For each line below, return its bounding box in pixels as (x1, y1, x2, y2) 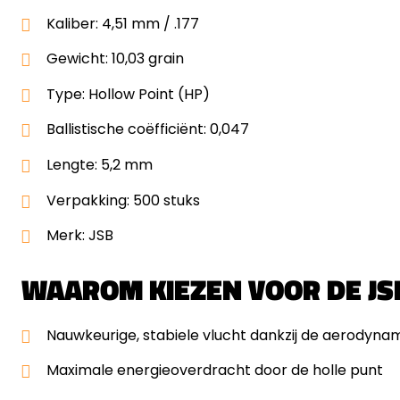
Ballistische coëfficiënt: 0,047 (46, 119, 249, 140)
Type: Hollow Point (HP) (46, 83, 210, 104)
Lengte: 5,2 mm (46, 154, 153, 175)
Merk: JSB (46, 225, 113, 246)
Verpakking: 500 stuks (46, 189, 200, 211)
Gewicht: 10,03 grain (46, 48, 184, 70)
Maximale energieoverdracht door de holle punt (46, 360, 383, 381)
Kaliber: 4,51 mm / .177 (46, 12, 199, 34)
